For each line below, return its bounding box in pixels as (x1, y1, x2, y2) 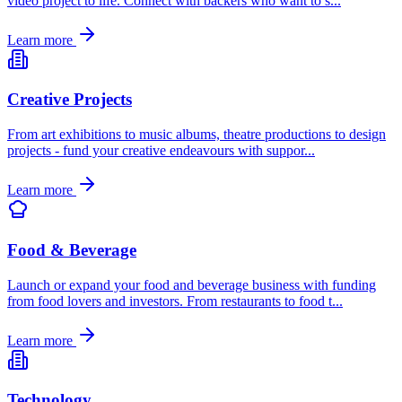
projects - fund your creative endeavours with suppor (7, 143, 304, 159)
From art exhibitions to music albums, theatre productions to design (7, 127, 386, 143)
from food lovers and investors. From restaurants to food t (7, 293, 332, 309)
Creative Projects (7, 90, 132, 109)
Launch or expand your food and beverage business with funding (7, 276, 376, 293)
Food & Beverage (7, 240, 136, 259)
